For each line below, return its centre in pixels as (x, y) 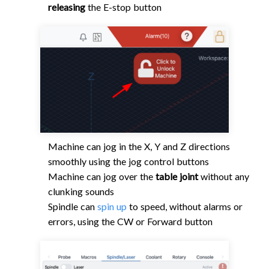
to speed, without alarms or (185, 207)
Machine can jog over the (102, 177)
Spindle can (73, 207)
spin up (112, 207)
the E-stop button (123, 7)
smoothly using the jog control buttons (128, 162)
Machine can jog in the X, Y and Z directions (139, 147)
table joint (177, 177)
